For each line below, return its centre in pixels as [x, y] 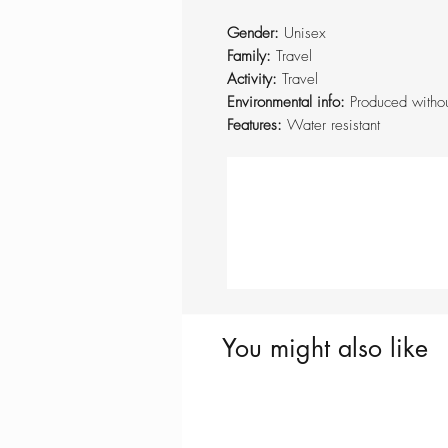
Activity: [254, 79]
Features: [257, 125]
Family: [251, 56]
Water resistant [333, 125]
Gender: [255, 33]
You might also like [325, 348]
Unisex [305, 33]
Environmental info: [288, 102]
